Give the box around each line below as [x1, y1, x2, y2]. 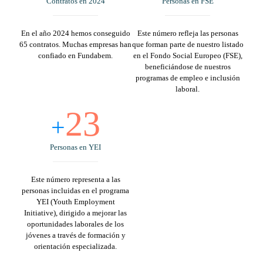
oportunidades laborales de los [27, 220, 124, 229]
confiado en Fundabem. [38, 51, 113, 60]
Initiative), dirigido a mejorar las [24, 208, 127, 218]
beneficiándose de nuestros [144, 62, 231, 72]
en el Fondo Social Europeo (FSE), [133, 51, 242, 60]
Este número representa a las [31, 175, 120, 184]
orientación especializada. [34, 242, 117, 251]
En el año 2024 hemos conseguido [21, 29, 130, 38]
